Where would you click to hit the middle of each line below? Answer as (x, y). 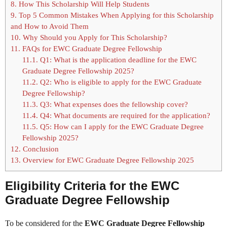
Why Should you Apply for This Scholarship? (94, 37)
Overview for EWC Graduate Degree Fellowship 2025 (107, 160)
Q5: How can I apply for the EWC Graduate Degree (121, 127)
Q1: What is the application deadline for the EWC (117, 60)
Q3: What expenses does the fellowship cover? (113, 104)
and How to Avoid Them (50, 26)
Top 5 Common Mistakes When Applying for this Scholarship (115, 15)
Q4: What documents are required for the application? (124, 116)
